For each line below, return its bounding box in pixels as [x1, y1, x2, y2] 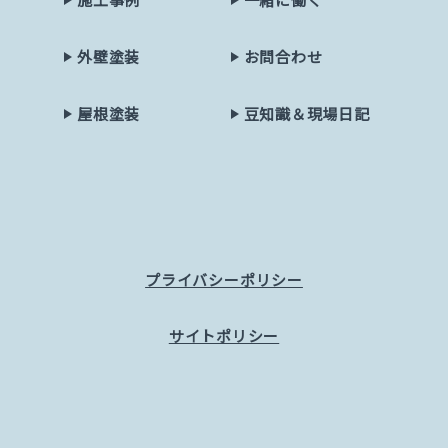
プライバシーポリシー [145, 269, 303, 291]
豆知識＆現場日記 [243, 103, 370, 125]
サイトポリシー [168, 325, 280, 347]
